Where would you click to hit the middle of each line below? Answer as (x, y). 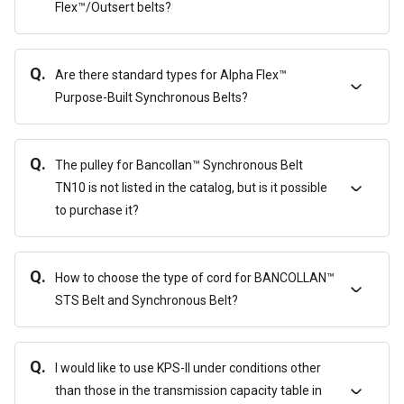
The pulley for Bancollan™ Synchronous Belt (179, 165)
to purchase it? (97, 210)
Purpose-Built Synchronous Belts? (151, 97)
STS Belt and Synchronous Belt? (147, 300)
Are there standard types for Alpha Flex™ (171, 75)
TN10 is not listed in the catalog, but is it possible (191, 188)
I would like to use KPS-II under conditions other (188, 368)
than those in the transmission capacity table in (188, 390)
